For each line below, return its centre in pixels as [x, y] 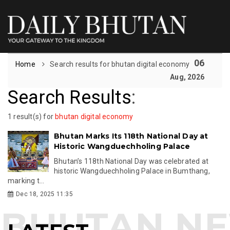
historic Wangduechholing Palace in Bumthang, [132, 171]
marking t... [26, 180]
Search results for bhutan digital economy [120, 64]
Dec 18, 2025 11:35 [44, 194]
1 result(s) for [32, 116]
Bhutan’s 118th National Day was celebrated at [131, 161]
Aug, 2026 [187, 77]
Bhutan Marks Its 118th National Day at [131, 136]
